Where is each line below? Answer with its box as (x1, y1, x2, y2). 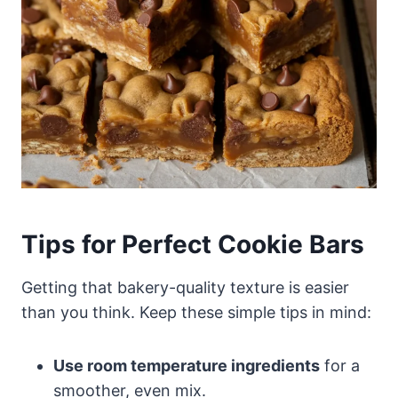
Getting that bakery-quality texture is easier (21, 278, 349, 298)
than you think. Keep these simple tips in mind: (21, 303, 371, 322)
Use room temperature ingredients (53, 356, 320, 376)
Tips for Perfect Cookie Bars (21, 229, 364, 260)
